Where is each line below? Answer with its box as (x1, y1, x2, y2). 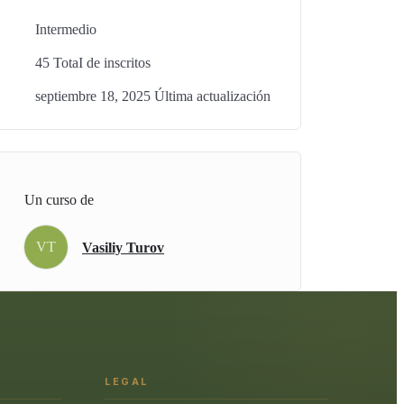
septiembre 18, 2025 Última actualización (35, 88, 271, 104)
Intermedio (35, 22, 96, 37)
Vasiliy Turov (82, 239, 164, 255)
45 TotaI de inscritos (35, 55, 151, 70)
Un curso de (24, 192, 94, 207)
